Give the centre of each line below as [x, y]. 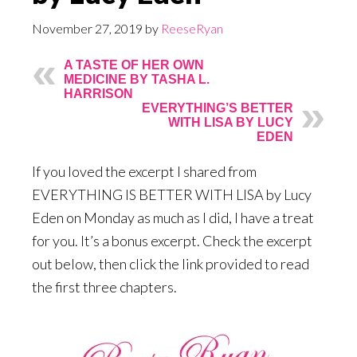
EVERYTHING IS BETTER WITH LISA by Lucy [172, 194]
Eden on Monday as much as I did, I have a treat [173, 218]
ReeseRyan [192, 28]
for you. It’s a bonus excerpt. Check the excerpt [172, 241]
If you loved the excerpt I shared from [144, 171]
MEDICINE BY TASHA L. [137, 79]
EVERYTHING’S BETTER [218, 108]
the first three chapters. [104, 287]
